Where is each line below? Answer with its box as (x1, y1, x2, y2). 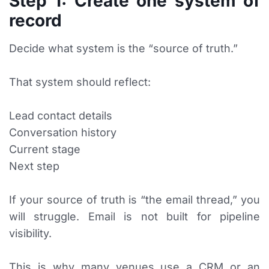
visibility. (9, 227, 52, 240)
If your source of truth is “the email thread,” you (9, 193, 260, 207)
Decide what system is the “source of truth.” (9, 42, 238, 55)
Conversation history (9, 126, 116, 139)
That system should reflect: (9, 76, 151, 89)
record (9, 10, 62, 31)
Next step (9, 160, 59, 173)
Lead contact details (9, 109, 112, 122)
